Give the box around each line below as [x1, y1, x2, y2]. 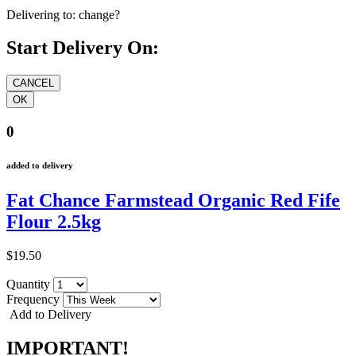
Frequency [6, 292, 63, 306]
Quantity [6, 277, 53, 291]
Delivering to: [6, 7, 75, 21]
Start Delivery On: [6, 37, 159, 59]
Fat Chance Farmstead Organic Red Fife [6, 189, 340, 211]
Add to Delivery [6, 307, 91, 321]
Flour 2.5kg [6, 211, 101, 232]
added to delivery [6, 161, 73, 170]
